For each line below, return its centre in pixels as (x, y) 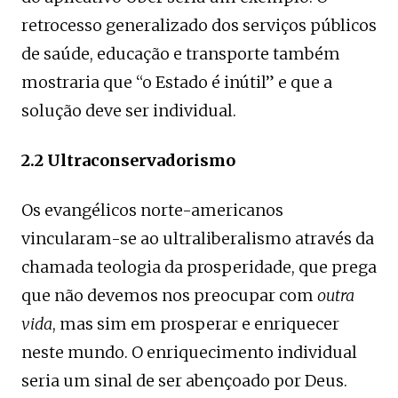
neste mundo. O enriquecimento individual (189, 352)
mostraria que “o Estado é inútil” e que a (177, 82)
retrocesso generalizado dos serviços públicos (199, 25)
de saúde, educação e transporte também (181, 53)
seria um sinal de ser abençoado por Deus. (184, 380)
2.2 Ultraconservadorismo (128, 160)
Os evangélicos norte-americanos (152, 210)
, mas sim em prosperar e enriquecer (196, 323)
